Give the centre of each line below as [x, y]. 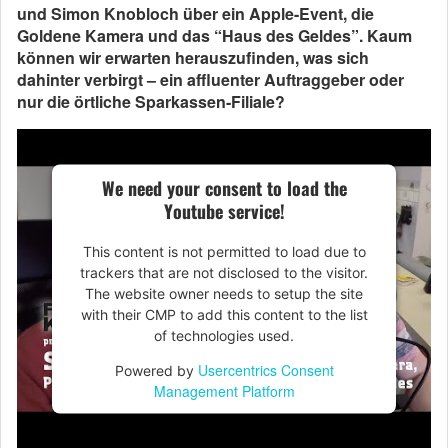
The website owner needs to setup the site [224, 293]
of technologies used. [224, 335]
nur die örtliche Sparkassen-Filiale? [151, 101]
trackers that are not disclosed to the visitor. [224, 272]
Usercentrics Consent [265, 369]
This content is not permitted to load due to [224, 251]
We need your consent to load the [224, 187]
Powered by [156, 370]
